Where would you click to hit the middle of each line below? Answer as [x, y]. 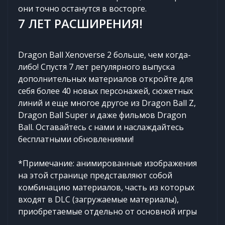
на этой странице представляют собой [95, 175]
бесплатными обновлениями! [76, 139]
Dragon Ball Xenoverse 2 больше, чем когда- [104, 54]
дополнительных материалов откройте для [105, 79]
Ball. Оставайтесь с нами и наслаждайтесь [101, 127]
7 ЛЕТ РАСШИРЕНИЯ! [80, 23]
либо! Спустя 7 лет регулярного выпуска [96, 67]
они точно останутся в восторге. [82, 8]
